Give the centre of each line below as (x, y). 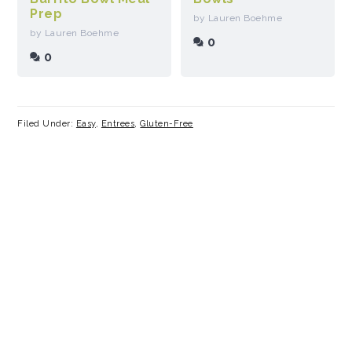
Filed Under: (47, 123)
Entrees (118, 123)
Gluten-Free (167, 123)
